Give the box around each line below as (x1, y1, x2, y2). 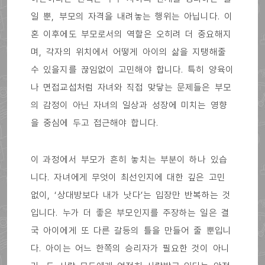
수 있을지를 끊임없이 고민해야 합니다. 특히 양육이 (31, 63, 234, 75)
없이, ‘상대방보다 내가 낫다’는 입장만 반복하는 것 (31, 189, 231, 201)
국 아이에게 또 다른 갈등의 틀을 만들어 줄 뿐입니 (31, 224, 231, 236)
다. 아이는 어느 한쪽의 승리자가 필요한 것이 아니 (31, 242, 230, 254)
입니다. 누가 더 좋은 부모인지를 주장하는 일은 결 (31, 206, 230, 218)
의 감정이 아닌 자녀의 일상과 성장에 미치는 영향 (31, 99, 227, 111)
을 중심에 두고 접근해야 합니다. (31, 117, 159, 128)
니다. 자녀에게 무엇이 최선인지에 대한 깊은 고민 (31, 171, 225, 183)
